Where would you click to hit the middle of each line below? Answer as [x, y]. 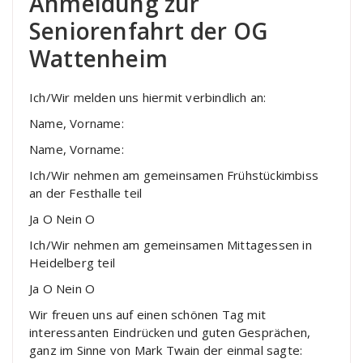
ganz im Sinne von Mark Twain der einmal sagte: [166, 350]
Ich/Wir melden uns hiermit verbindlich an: [148, 97]
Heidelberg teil [72, 263]
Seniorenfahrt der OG [148, 31]
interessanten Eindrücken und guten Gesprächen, [170, 332]
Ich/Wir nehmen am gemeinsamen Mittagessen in [171, 245]
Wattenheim [98, 58]
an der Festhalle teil [86, 193]
